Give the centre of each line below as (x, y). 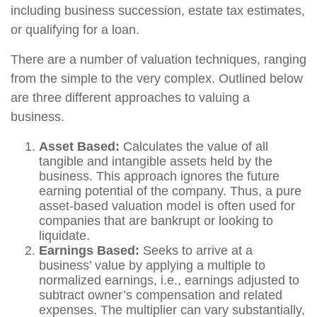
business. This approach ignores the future (159, 177)
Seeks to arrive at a (196, 251)
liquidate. (64, 236)
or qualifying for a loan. (75, 30)
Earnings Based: (89, 251)
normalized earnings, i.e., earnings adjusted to (169, 281)
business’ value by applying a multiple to (152, 266)
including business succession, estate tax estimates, (158, 11)
